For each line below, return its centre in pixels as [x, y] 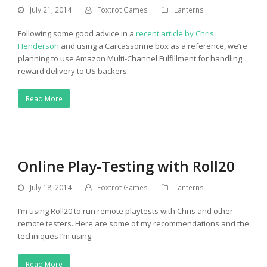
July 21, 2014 [51, 10]
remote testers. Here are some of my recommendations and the [133, 224]
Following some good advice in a [77, 33]
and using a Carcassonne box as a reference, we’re [153, 46]
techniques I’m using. [55, 236]
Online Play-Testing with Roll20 [126, 166]
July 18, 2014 [51, 188]
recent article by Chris [175, 33]
